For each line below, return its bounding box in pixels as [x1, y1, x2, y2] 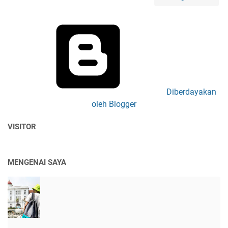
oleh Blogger [92, 99, 136, 109]
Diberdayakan [164, 87, 216, 97]
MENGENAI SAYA [8, 158, 66, 167]
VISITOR [8, 122, 36, 132]
